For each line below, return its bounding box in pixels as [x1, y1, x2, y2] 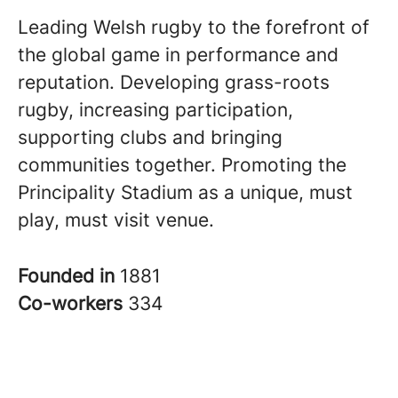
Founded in [18, 264, 120, 287]
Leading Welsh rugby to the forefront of [18, 15, 370, 38]
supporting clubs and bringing [18, 125, 283, 148]
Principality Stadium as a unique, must [18, 180, 353, 203]
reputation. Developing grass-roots [18, 70, 330, 93]
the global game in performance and [18, 43, 338, 66]
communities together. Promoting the [18, 153, 346, 176]
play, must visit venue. [18, 208, 214, 231]
